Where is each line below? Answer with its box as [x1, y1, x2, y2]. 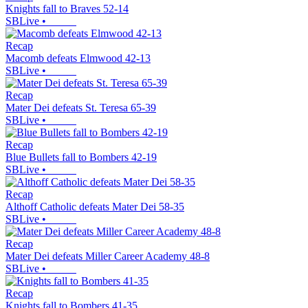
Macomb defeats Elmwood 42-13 [5, 52, 151, 65]
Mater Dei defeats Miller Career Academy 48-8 [5, 250, 210, 263]
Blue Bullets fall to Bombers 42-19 [5, 151, 157, 164]
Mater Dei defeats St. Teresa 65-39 [5, 102, 156, 114]
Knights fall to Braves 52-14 [5, 3, 129, 15]
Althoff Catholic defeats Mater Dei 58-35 [5, 201, 184, 213]
